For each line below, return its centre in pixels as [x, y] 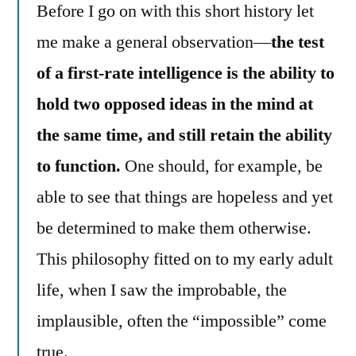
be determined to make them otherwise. [174, 228]
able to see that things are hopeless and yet [185, 197]
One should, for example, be [222, 166]
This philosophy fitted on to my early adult [185, 259]
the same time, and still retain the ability [184, 135]
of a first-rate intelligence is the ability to [186, 73]
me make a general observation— [154, 42]
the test [298, 42]
